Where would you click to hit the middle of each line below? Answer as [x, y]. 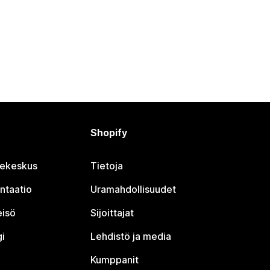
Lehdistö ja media [131, 236]
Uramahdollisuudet [133, 189]
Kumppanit [115, 260]
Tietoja [107, 166]
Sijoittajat [112, 213]
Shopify [109, 133]
